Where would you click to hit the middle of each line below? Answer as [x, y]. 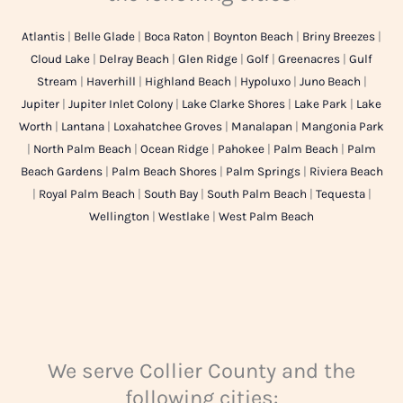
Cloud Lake [60, 59]
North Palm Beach [82, 149]
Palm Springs [263, 172]
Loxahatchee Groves [168, 127]
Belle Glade [104, 37]
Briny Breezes [339, 37]
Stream [57, 82]
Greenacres [309, 59]
